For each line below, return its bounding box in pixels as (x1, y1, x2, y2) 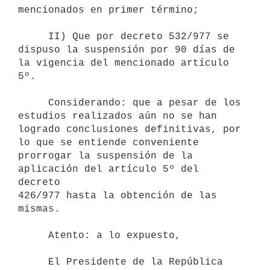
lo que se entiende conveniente (18, 137, 199, 148)
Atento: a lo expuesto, (18, 230, 48, 241)
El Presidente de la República (18, 256, 48, 268)
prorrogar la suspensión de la (18, 150, 193, 162)
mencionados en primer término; (18, 4, 199, 16)
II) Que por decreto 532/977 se (18, 31, 48, 42)
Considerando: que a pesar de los (18, 97, 48, 108)
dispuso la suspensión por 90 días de (18, 44, 235, 55)
